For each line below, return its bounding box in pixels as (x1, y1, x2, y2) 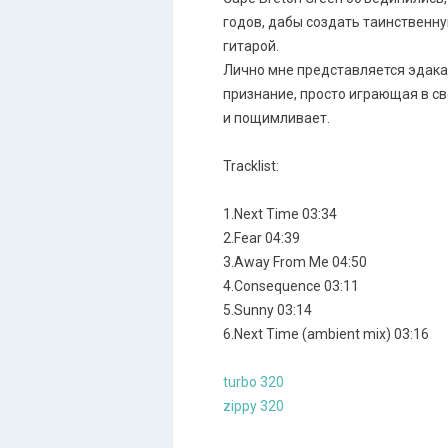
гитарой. (223, 38, 279, 54)
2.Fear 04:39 (223, 230, 300, 246)
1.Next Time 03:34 (223, 206, 337, 222)
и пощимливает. (223, 110, 330, 126)
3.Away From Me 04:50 (223, 254, 367, 270)
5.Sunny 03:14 (223, 302, 312, 318)
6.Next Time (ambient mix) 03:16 (223, 326, 429, 342)
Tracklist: (223, 158, 279, 174)
